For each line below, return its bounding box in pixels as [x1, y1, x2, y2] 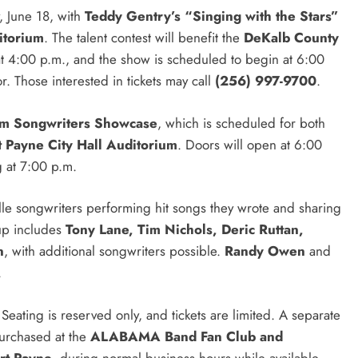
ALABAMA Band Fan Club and [90, 326, 283, 346]
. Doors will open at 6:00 [177, 134, 322, 154]
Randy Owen [225, 241, 305, 261]
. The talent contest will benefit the [44, 28, 244, 48]
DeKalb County [244, 28, 339, 48]
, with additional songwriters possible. [4, 241, 225, 261]
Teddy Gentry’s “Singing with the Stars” [85, 6, 339, 26]
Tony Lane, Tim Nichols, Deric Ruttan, [66, 220, 304, 240]
